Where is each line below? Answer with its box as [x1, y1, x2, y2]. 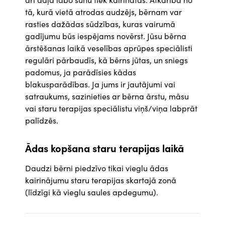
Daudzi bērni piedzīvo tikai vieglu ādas [25, 162, 168, 174]
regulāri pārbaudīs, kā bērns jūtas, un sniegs [25, 54, 188, 66]
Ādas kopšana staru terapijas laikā [25, 141, 184, 155]
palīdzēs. [25, 115, 58, 126]
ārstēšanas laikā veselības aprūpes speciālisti [25, 42, 192, 54]
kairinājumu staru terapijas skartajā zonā [25, 174, 176, 186]
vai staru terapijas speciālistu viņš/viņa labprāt [25, 102, 197, 114]
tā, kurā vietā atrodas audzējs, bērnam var [25, 6, 182, 18]
